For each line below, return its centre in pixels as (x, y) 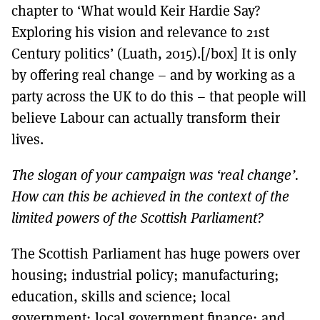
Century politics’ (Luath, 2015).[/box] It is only (154, 53)
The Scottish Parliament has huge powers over (156, 253)
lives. (27, 139)
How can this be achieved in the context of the (150, 196)
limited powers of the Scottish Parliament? (137, 217)
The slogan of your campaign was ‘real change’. (155, 174)
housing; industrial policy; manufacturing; (145, 274)
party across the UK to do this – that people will (159, 96)
